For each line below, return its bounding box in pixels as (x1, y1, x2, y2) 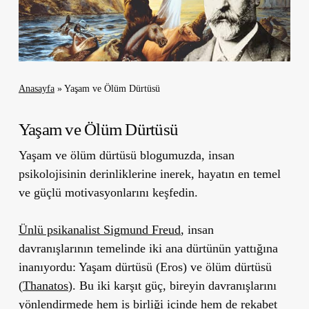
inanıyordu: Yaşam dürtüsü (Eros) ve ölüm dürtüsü (18, 259, 272, 274)
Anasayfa (18, 83, 54, 94)
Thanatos (22, 278, 68, 292)
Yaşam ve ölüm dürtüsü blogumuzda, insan (18, 148, 235, 162)
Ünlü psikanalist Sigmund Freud (18, 222, 181, 237)
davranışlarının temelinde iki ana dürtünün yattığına (18, 241, 278, 255)
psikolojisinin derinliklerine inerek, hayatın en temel (18, 166, 281, 181)
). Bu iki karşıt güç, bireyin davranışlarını (68, 278, 277, 292)
